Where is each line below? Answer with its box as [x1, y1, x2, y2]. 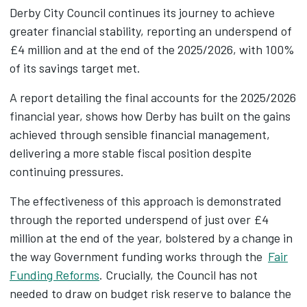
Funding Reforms [10, 267, 99, 282]
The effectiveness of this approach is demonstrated [10, 193, 282, 208]
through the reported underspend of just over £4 [10, 211, 269, 227]
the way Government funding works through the [10, 248, 268, 264]
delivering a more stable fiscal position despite [10, 145, 251, 160]
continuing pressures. [10, 163, 124, 179]
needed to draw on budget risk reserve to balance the [10, 285, 291, 301]
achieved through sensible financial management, [10, 126, 270, 142]
